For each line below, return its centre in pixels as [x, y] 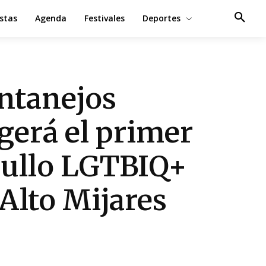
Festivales [104, 18]
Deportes [161, 18]
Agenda [50, 18]
